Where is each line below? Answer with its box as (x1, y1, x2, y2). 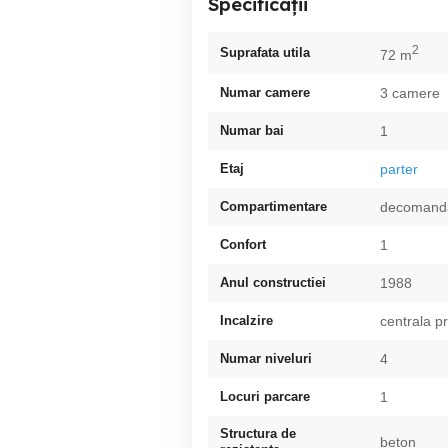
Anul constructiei (220, 274, 326, 290)
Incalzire (220, 312, 273, 328)
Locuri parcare (220, 388, 310, 404)
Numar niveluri (220, 350, 312, 366)
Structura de (220, 425, 296, 441)
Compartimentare (220, 198, 327, 214)
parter (380, 160, 418, 177)
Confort (220, 236, 266, 252)
